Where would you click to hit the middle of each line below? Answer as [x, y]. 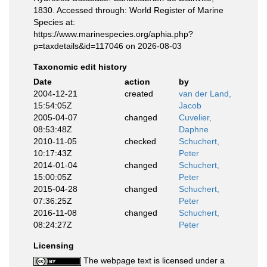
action [137, 82]
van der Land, [205, 94]
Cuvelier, [195, 117]
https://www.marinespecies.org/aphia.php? [113, 34]
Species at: [54, 22]
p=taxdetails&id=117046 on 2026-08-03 [108, 46]
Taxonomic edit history [80, 67]
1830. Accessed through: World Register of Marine [128, 10]
